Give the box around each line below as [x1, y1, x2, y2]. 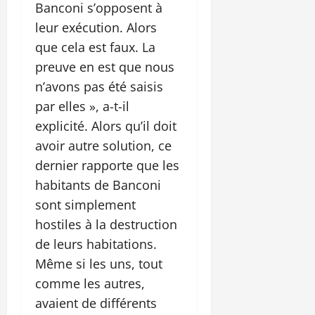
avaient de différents [35, 294, 157, 311]
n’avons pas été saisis [35, 77, 163, 95]
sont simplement [35, 195, 136, 213]
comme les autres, [35, 274, 145, 292]
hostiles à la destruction [35, 215, 177, 233]
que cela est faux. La [35, 38, 155, 56]
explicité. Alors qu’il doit [35, 117, 176, 134]
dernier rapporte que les [35, 156, 179, 174]
